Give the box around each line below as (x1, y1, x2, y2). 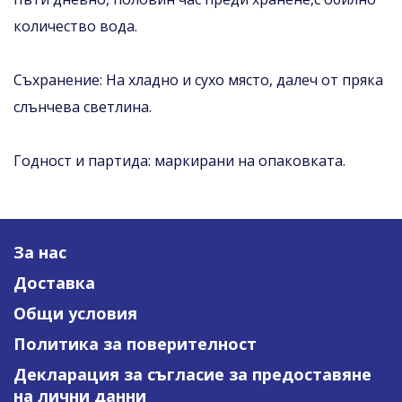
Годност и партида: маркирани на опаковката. (13, 150, 345, 170)
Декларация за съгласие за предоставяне (13, 363, 371, 385)
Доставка (13, 271, 95, 293)
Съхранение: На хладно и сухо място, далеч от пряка (13, 69, 383, 90)
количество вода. (13, 15, 137, 36)
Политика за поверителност (13, 332, 257, 354)
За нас (13, 240, 66, 263)
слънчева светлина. (13, 96, 152, 117)
